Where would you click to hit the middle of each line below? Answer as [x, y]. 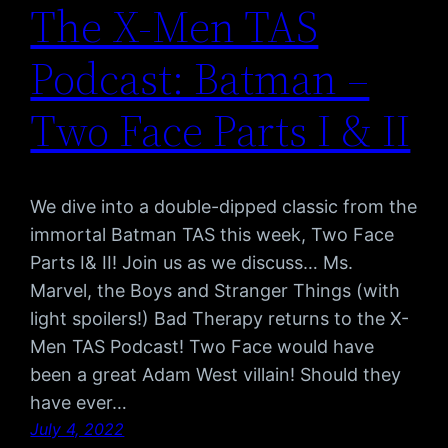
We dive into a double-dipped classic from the [224, 207]
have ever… [79, 403]
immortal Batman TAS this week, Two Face [212, 235]
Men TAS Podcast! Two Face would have [202, 347]
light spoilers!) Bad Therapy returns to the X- [220, 319]
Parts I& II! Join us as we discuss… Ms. [192, 263]
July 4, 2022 [77, 429]
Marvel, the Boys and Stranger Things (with [215, 291]
